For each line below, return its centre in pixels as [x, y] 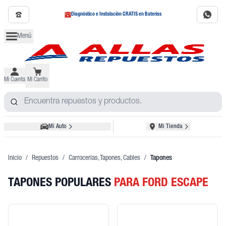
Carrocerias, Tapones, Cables [104, 158]
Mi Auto [57, 127]
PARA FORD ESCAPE [161, 184]
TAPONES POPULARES [61, 184]
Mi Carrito [37, 80]
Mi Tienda [171, 127]
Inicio [15, 158]
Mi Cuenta [15, 80]
